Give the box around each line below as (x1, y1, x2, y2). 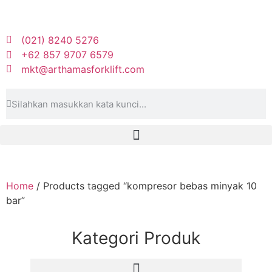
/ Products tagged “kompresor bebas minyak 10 (33, 180, 257, 192)
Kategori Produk (72, 228, 200, 248)
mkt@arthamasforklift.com (21, 63, 144, 75)
